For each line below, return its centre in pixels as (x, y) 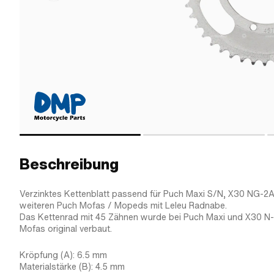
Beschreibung (69, 164)
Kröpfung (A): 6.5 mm (63, 255)
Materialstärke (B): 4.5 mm (72, 267)
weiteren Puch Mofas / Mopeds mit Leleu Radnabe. (123, 206)
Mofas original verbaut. (66, 229)
